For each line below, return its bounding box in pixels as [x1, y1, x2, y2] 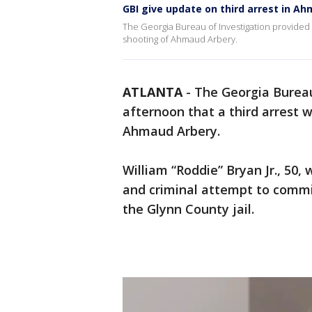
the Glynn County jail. [123, 201, 254, 217]
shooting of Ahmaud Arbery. [123, 33, 237, 45]
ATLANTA [123, 84, 182, 100]
